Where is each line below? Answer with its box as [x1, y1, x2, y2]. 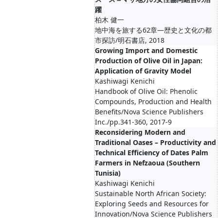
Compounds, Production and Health [95, 97, 212, 106]
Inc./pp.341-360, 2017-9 [95, 117, 172, 127]
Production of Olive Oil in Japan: [95, 56, 202, 65]
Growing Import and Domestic [95, 46, 198, 55]
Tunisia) [95, 168, 121, 178]
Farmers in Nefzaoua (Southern [95, 158, 200, 167]
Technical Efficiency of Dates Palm [95, 148, 208, 157]
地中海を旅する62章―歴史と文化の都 [95, 25, 212, 35]
